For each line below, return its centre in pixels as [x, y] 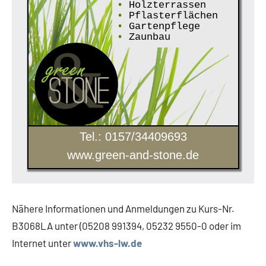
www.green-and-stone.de [133, 155]
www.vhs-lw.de [107, 243]
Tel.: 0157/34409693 [133, 136]
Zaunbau [147, 37]
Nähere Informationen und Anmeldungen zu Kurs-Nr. [123, 209]
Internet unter [42, 243]
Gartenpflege [162, 26]
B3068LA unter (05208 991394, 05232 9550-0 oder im [126, 226]
